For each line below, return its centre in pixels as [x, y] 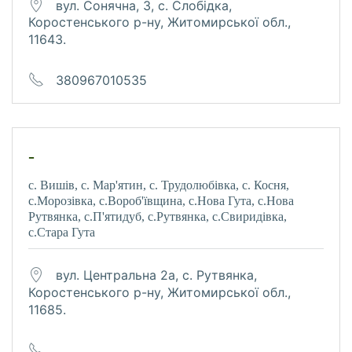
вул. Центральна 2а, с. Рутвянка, [156, 275]
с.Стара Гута [62, 233]
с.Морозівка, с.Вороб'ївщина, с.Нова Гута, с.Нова [161, 201]
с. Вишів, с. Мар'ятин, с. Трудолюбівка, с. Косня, [159, 185]
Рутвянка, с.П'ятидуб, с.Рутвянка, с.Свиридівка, [158, 217]
